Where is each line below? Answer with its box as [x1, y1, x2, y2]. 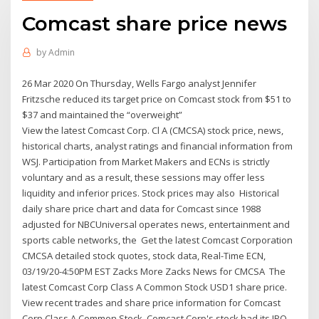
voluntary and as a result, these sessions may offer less [22, 170, 266, 184]
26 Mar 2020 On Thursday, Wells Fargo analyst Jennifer [22, 76, 257, 90]
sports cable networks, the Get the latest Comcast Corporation [22, 233, 293, 246]
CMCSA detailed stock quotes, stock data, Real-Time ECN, [22, 249, 266, 262]
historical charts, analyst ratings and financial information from [22, 139, 293, 152]
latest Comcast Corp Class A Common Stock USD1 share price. [22, 280, 288, 293]
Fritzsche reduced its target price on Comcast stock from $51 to [22, 92, 292, 105]
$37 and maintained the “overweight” [22, 108, 185, 121]
